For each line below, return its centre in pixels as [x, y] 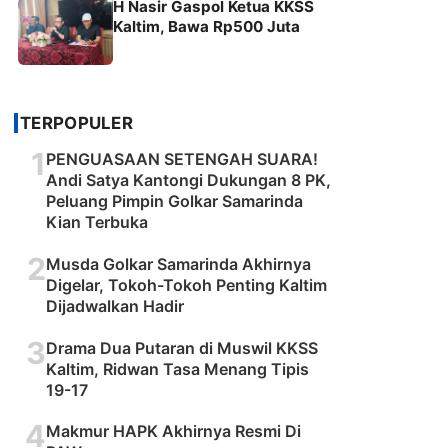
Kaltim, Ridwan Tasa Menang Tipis [177, 368]
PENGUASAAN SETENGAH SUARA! [182, 158]
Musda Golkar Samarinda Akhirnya [178, 263]
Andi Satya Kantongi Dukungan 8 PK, [188, 179]
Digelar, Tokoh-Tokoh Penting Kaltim [186, 284]
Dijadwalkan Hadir [115, 305]
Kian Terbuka [97, 221]
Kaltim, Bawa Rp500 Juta [206, 26]
